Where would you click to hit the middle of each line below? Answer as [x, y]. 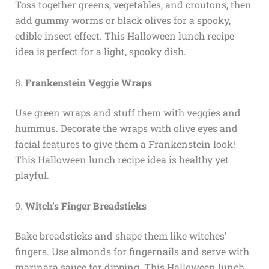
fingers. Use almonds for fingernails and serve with [132, 252]
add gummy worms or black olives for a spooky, [122, 20]
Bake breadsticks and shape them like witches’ [120, 236]
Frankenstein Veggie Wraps [88, 82]
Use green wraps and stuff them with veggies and [128, 112]
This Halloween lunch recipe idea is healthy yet [122, 159]
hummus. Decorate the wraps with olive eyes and [126, 128]
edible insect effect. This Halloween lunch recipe [124, 36]
